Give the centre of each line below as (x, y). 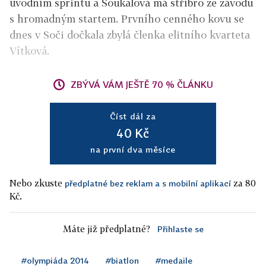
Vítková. (31, 51)
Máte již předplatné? (106, 229)
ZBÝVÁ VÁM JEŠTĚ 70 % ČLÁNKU (142, 85)
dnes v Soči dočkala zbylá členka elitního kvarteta (130, 35)
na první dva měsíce (133, 150)
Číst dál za (133, 116)
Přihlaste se (180, 229)
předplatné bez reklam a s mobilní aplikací (148, 183)
